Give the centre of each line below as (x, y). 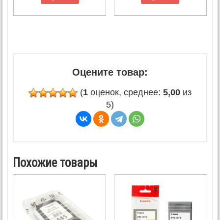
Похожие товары (55, 163)
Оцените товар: (110, 72)
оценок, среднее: (125, 92)
